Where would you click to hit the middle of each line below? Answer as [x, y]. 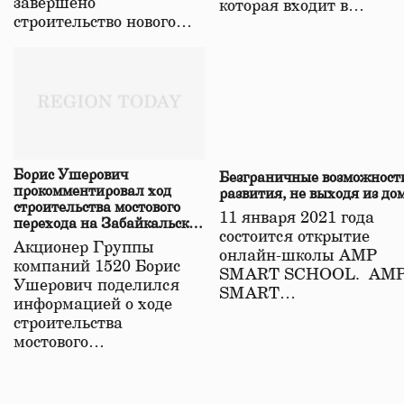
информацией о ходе [93, 305]
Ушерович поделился [96, 286]
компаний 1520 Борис [97, 267]
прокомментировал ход [92, 192]
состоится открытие [294, 238]
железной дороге [70, 240]
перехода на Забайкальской [109, 224]
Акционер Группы [84, 248]
